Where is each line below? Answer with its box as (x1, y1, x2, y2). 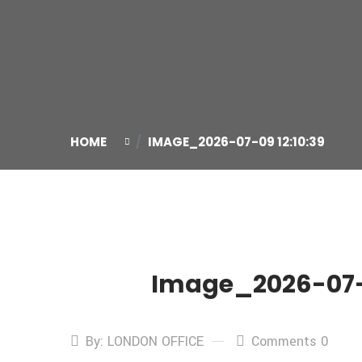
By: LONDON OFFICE (86, 332, 204, 351)
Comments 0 (251, 332, 328, 351)
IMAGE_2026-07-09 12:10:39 (148, 133, 325, 150)
